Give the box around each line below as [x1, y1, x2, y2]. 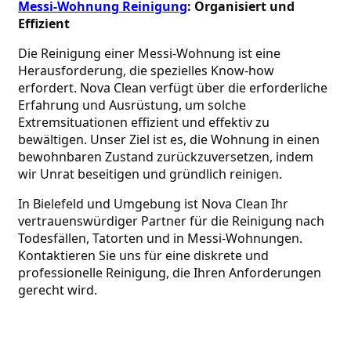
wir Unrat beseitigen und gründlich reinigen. [18, 165, 282, 183]
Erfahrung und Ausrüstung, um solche [18, 96, 246, 114]
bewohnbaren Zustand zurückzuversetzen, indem [18, 147, 313, 165]
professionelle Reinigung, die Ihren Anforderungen [18, 263, 321, 281]
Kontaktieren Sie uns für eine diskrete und [18, 246, 269, 264]
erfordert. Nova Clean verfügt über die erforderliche [18, 78, 327, 96]
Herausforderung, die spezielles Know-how [18, 61, 274, 79]
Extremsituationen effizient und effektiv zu [18, 113, 270, 131]
